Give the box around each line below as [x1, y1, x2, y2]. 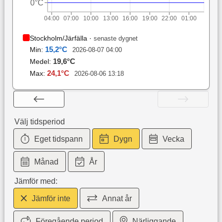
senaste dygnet [93, 35, 138, 43]
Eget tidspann [34, 135, 83, 144]
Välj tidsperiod [14, 117, 65, 126]
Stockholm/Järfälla [29, 34, 87, 43]
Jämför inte [32, 194, 71, 203]
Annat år [102, 194, 132, 203]
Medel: [29, 57, 53, 66]
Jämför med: [14, 177, 57, 186]
